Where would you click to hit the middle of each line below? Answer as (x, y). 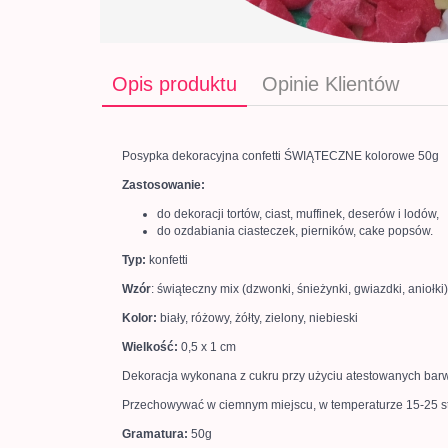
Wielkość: (150, 347)
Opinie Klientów (330, 84)
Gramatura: (155, 434)
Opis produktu (174, 84)
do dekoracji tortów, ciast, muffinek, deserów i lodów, (298, 214)
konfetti (167, 260)
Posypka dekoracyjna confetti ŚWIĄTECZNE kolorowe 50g (280, 156)
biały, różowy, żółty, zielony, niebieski (257, 318)
